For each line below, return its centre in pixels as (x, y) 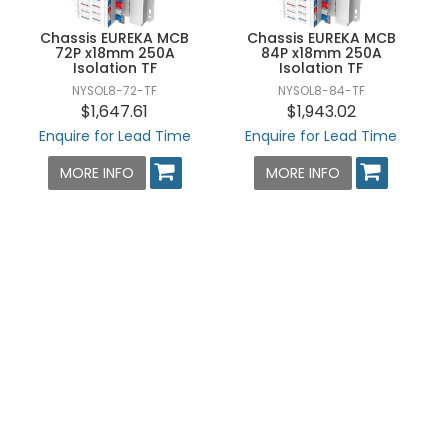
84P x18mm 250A (321, 53)
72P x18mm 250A (114, 53)
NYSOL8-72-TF (115, 91)
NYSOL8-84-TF (321, 91)
